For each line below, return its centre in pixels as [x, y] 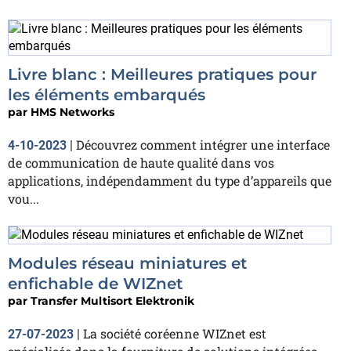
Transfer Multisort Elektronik [112, 301]
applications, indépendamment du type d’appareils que [170, 180]
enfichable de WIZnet [95, 284]
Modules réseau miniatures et [127, 264]
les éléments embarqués [107, 94]
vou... [24, 198]
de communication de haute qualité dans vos [141, 162]
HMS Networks [72, 112]
